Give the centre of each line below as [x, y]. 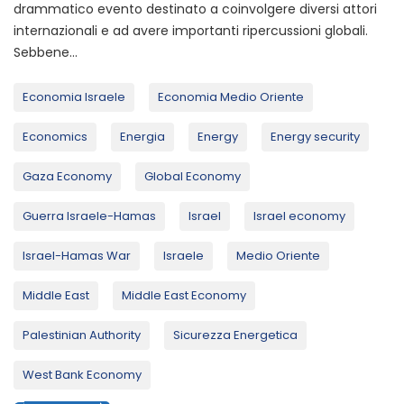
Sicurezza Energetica [235, 335]
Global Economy [193, 176]
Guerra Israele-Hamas [89, 216]
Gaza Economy [67, 176]
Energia [142, 136]
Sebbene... [46, 52]
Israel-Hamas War [77, 255]
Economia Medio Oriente [231, 96]
